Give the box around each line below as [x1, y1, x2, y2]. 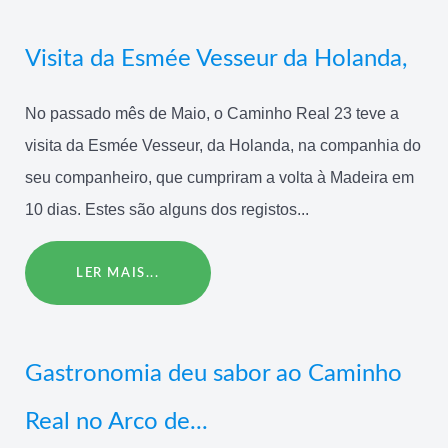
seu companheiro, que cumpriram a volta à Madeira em [25, 168, 414, 186]
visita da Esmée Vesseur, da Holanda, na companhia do [25, 136, 421, 154]
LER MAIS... [76, 266, 160, 279]
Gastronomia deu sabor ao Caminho [25, 362, 402, 387]
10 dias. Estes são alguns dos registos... [25, 200, 309, 218]
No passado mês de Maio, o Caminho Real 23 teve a [25, 104, 399, 122]
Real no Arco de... [25, 410, 208, 435]
